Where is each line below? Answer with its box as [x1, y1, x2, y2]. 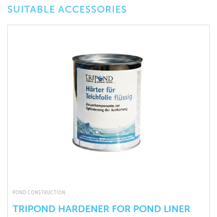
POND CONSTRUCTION [13, 189, 65, 196]
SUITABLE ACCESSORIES [7, 4, 127, 15]
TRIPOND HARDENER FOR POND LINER [13, 202, 190, 215]
